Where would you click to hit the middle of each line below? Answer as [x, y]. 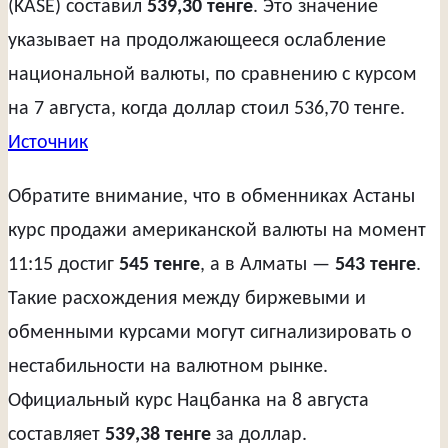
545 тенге [159, 264]
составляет [56, 434]
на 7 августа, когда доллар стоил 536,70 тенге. [206, 108]
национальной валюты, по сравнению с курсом [212, 74]
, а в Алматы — [267, 264]
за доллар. [259, 434]
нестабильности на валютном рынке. [168, 366]
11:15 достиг [63, 264]
